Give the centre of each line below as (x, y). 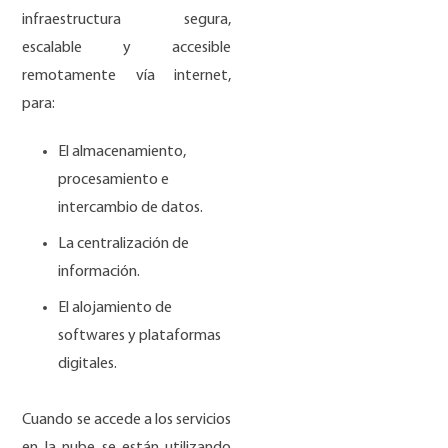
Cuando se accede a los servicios (127, 420)
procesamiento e (114, 180)
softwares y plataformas (140, 336)
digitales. (89, 364)
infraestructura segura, (127, 20)
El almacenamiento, (122, 152)
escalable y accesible (127, 48)
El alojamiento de (115, 308)
